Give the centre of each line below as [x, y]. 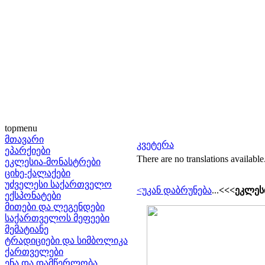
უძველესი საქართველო [58, 184]
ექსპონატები [33, 195]
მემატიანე [27, 229]
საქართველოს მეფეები [57, 218]
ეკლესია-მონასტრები [53, 162]
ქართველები [34, 252]
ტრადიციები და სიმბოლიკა [66, 240]
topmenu [21, 128]
